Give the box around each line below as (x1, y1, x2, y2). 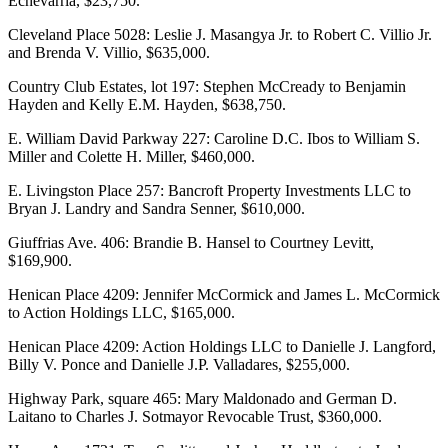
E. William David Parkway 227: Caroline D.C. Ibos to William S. (8, 129, 420, 147)
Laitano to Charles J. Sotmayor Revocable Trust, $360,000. (8, 407, 382, 425)
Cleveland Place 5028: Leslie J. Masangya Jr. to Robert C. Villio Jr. (8, 25, 432, 43)
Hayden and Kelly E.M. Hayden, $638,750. (8, 95, 286, 113)
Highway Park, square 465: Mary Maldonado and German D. (8, 389, 397, 407)
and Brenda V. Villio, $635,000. (8, 43, 210, 61)
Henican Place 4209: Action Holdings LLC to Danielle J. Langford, (8, 337, 436, 355)
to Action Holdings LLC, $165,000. (8, 303, 235, 321)
